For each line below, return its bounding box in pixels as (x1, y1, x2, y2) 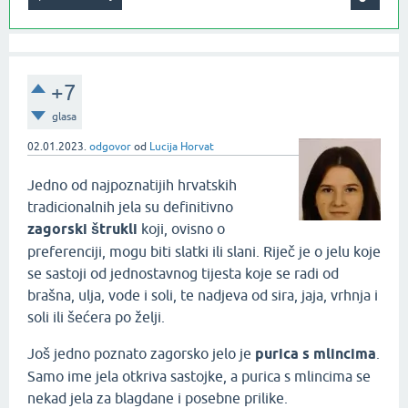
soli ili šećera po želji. (27, 309, 165, 326)
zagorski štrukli (27, 220, 138, 239)
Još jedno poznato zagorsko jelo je (27, 345, 255, 362)
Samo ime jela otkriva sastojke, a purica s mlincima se (27, 368, 371, 385)
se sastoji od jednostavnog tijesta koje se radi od (27, 265, 339, 282)
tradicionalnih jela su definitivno (27, 199, 233, 216)
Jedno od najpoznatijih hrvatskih (27, 177, 237, 194)
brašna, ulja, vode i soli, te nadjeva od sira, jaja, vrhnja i (27, 287, 378, 304)
